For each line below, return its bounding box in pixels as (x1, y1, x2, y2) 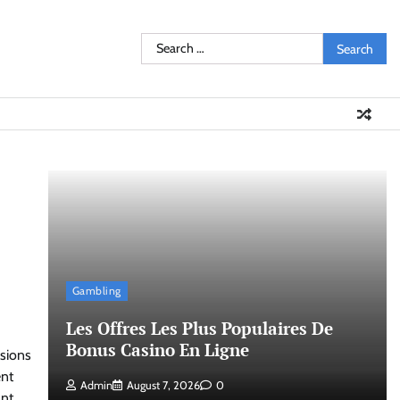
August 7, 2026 (126, 379, 200, 392)
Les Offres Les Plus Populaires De (65, 316, 333, 339)
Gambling (71, 283, 121, 297)
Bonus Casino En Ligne (65, 337, 249, 361)
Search (139, 34, 181, 51)
